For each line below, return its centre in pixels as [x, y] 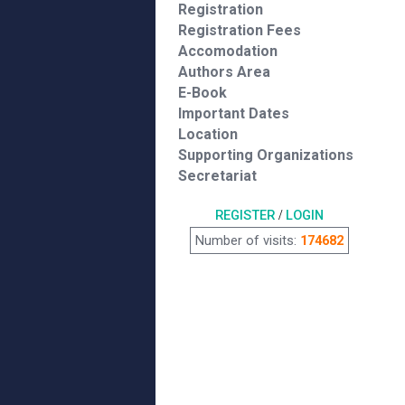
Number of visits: [247, 240]
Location [208, 134]
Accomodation [228, 51]
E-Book [202, 93]
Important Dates [234, 113]
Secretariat [217, 176]
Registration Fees [240, 30]
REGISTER [245, 215]
